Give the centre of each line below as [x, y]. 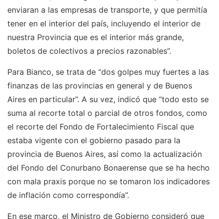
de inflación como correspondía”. [68, 195]
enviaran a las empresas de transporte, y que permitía [107, 10]
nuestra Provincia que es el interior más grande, [96, 37]
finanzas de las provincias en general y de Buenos [100, 86]
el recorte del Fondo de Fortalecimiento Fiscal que [101, 127]
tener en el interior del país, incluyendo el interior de [104, 23]
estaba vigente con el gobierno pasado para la [94, 140]
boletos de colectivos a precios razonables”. [89, 51]
